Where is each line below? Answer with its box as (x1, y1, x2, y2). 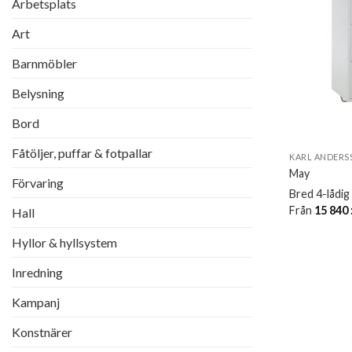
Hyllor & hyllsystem (12, 235, 117, 251)
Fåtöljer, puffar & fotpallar (12, 145, 152, 161)
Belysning (12, 86, 64, 101)
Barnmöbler (12, 56, 77, 71)
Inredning (12, 265, 63, 280)
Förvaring (12, 175, 64, 191)
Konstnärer (12, 324, 72, 340)
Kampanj (12, 295, 60, 310)
